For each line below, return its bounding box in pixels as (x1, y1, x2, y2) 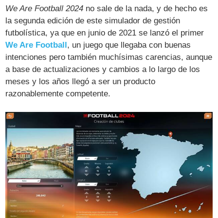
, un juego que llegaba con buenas (67, 40, 191, 50)
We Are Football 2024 (5, 4, 84, 14)
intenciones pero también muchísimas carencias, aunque (5, 53, 213, 62)
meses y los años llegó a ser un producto (5, 77, 156, 87)
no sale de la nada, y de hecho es (83, 4, 208, 14)
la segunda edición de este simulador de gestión (5, 16, 181, 26)
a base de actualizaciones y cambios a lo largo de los (5, 65, 200, 74)
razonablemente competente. (5, 89, 111, 99)
